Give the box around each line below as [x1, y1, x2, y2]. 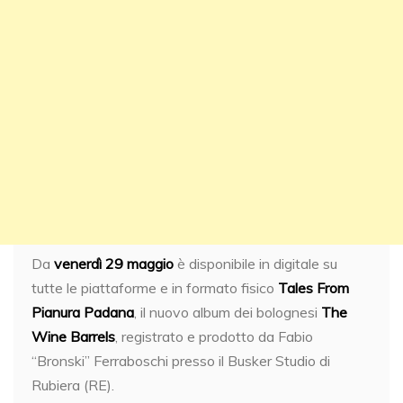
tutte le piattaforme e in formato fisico [31, 278, 278, 297]
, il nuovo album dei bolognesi [134, 302, 321, 321]
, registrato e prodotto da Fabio [115, 327, 313, 345]
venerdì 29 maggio [54, 254, 174, 273]
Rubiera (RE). [31, 375, 114, 394]
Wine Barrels [31, 327, 115, 345]
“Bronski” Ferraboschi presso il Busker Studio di [31, 351, 330, 370]
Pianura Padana [31, 302, 134, 321]
